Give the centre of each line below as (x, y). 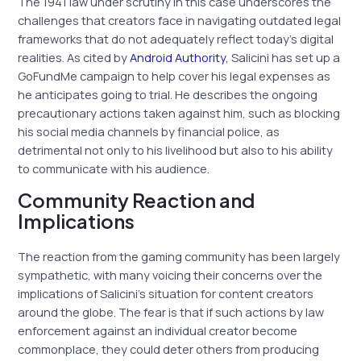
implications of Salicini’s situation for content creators (166, 294)
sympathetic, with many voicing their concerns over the (170, 275)
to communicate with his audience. (114, 168)
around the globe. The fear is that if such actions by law (171, 312)
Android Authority (178, 57)
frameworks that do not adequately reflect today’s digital (176, 38)
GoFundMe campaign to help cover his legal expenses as (174, 75)
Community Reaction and (137, 200)
